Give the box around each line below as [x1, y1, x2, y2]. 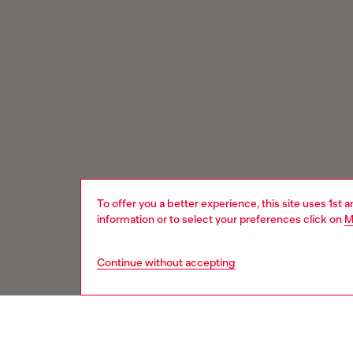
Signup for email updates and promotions [32, 327, 299, 343]
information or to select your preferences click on [97, 213, 344, 225]
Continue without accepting [97, 256, 236, 269]
